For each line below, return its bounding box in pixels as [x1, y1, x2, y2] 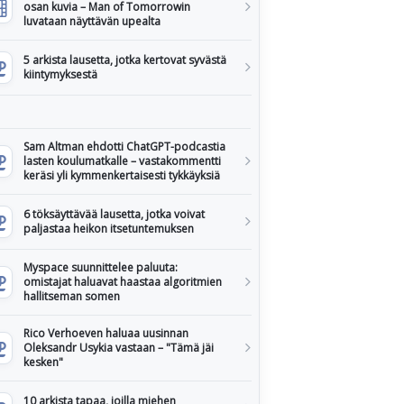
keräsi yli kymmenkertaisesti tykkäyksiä [23, 168, 220, 183]
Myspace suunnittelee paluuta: [23, 260, 178, 275]
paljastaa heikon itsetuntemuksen [23, 221, 194, 236]
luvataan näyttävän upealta [23, 14, 161, 29]
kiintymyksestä [23, 67, 97, 82]
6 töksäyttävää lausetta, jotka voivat [23, 207, 205, 222]
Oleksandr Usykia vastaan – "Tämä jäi [23, 340, 214, 355]
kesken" [23, 354, 63, 370]
